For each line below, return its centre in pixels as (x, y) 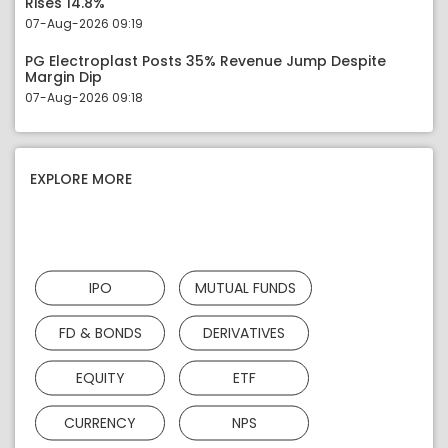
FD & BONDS (100, 332)
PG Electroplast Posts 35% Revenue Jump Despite (205, 61)
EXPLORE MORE (81, 179)
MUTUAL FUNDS (245, 287)
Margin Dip (63, 77)
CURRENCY (100, 422)
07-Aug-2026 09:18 (84, 97)
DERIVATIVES (244, 332)
